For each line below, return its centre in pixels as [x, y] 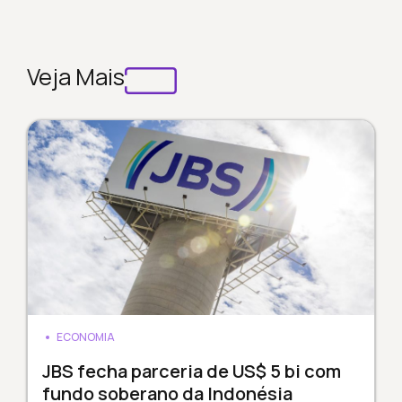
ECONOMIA [85, 337]
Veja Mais [75, 76]
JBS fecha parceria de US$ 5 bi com [191, 371]
